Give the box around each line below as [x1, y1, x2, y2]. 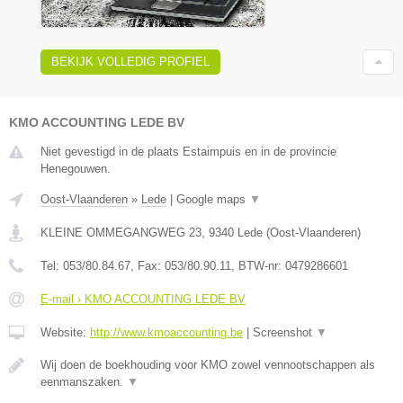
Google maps [176, 192, 249, 206]
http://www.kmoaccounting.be [90, 325, 243, 339]
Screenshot [253, 325, 316, 339]
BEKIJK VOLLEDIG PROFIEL [51, 54, 210, 68]
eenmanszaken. [40, 374, 127, 389]
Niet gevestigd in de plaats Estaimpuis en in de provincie [40, 144, 336, 158]
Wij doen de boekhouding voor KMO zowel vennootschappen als [40, 357, 375, 372]
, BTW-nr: [231, 258, 285, 273]
